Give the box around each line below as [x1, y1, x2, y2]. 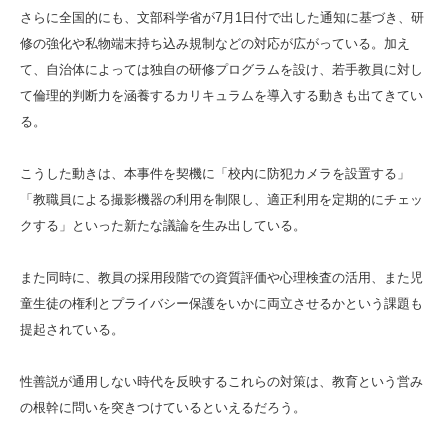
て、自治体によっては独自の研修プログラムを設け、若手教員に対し [20, 61, 423, 77]
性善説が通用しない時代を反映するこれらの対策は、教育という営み [20, 373, 423, 389]
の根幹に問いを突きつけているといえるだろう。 [20, 399, 306, 415]
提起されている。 [20, 321, 124, 337]
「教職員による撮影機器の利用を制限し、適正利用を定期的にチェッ [20, 191, 423, 207]
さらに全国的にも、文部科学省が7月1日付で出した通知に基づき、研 [20, 9, 424, 25]
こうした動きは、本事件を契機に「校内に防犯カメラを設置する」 [20, 165, 410, 181]
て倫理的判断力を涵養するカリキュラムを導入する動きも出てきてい [20, 87, 423, 103]
